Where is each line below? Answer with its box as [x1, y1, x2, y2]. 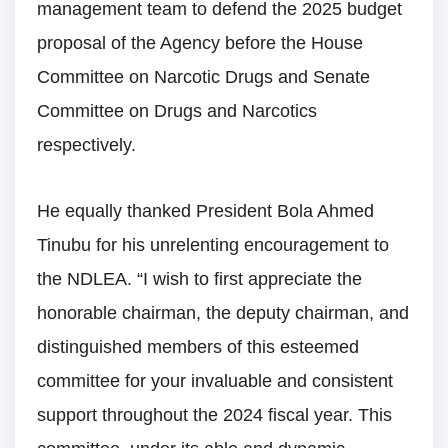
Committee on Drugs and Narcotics [37, 100, 317, 121]
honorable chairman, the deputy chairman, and [37, 303, 409, 324]
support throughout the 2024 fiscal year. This [37, 405, 392, 426]
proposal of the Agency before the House [37, 32, 363, 53]
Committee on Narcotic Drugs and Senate [37, 66, 370, 87]
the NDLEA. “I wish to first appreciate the [37, 269, 362, 290]
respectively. [37, 134, 136, 155]
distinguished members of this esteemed [37, 337, 359, 358]
